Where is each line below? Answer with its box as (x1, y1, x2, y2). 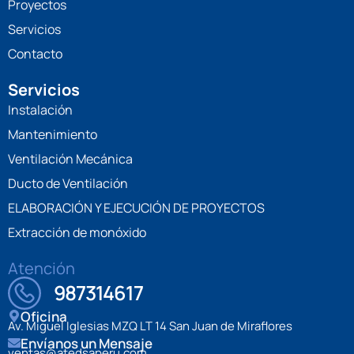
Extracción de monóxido (8, 223, 146, 241)
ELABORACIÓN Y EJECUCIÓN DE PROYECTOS (8, 198, 265, 217)
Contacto (8, 44, 62, 62)
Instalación (8, 100, 73, 119)
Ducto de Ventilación (8, 174, 128, 192)
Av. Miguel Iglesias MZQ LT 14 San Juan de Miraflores (8, 317, 292, 334)
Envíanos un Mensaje (21, 333, 153, 352)
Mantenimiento (8, 125, 97, 143)
